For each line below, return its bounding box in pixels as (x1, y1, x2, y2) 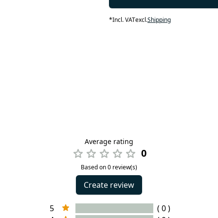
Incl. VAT (112, 16, 135, 24)
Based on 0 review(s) (81, 163, 137, 171)
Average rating (85, 137, 133, 146)
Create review (84, 180, 134, 190)
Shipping (147, 16, 171, 24)
